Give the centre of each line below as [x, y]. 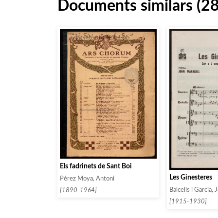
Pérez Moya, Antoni [87, 179]
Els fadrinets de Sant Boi [96, 166]
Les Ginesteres [191, 178]
